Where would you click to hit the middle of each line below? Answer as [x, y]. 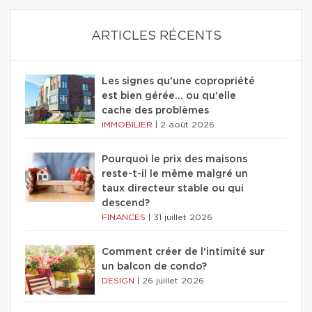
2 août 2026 [187, 124]
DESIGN [119, 280]
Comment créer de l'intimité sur [183, 252]
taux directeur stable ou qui [173, 188]
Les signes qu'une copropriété [178, 81]
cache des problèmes [155, 110]
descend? [126, 203]
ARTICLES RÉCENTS [156, 36]
